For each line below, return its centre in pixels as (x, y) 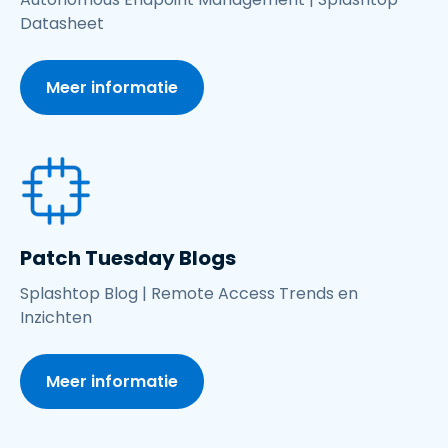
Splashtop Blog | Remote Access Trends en (189, 293)
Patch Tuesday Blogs (128, 257)
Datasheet (62, 23)
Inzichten (56, 317)
